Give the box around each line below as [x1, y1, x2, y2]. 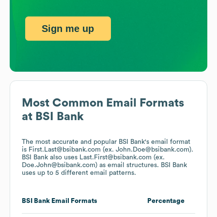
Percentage [147, 198, 185, 205]
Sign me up [42, 23, 94, 34]
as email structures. [97, 162, 161, 169]
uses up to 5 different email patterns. [22, 170, 136, 177]
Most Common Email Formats [22, 97, 184, 109]
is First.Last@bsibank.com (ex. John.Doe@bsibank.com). [22, 146, 193, 154]
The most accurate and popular [22, 139, 119, 146]
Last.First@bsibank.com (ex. [79, 154, 165, 161]
